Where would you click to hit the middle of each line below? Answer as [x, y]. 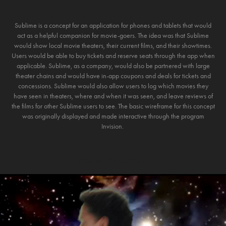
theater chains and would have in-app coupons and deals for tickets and [113, 76]
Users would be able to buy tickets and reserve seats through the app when [113, 56]
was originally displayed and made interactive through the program [113, 116]
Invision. [113, 126]
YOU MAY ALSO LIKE [113, 161]
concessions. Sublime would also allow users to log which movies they [113, 86]
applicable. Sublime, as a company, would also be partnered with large [113, 66]
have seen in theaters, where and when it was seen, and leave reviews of [113, 96]
